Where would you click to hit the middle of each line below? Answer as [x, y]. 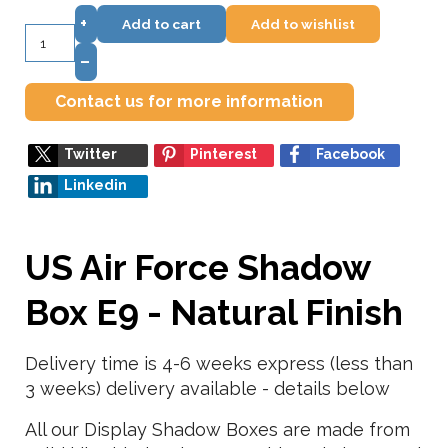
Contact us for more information [189, 101]
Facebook [350, 154]
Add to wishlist [303, 23]
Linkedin [95, 185]
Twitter [90, 154]
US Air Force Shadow [197, 267]
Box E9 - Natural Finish [214, 312]
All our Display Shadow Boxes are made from [217, 429]
